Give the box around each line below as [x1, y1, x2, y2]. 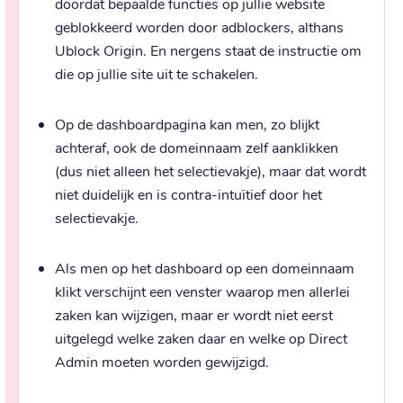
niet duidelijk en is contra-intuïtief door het [55, 184, 322, 203]
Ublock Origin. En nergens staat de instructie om [55, 40, 362, 59]
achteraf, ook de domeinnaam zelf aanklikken [55, 137, 338, 157]
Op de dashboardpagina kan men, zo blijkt [55, 113, 319, 133]
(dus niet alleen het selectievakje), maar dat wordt [55, 160, 366, 180]
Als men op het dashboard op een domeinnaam [55, 257, 354, 277]
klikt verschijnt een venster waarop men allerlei [55, 281, 350, 300]
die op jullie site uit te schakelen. [55, 63, 258, 83]
